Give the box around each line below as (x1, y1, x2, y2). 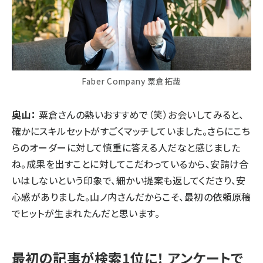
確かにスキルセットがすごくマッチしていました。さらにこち (12, 123, 251, 138)
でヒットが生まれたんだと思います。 (12, 205, 160, 220)
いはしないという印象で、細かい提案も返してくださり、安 (12, 173, 246, 187)
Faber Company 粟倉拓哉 (82, 75, 181, 87)
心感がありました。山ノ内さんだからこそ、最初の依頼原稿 (12, 189, 251, 204)
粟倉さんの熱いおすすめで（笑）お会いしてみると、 (36, 107, 244, 122)
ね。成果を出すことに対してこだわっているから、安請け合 (12, 156, 249, 171)
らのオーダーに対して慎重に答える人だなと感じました (12, 140, 240, 154)
